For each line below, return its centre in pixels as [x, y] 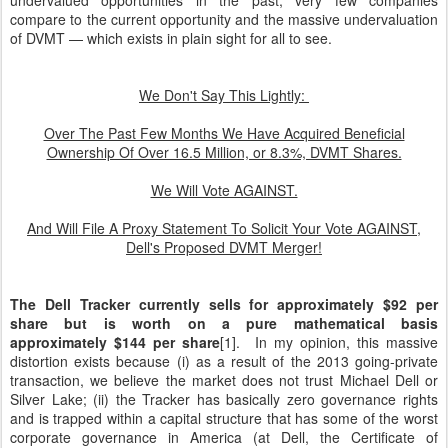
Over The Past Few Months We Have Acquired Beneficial [224, 133]
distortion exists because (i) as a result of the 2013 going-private [224, 361]
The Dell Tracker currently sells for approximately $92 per [224, 304]
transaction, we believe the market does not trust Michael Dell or [224, 380]
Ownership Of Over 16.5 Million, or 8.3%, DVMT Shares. [224, 152]
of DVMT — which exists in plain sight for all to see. [171, 38]
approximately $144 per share [115, 342]
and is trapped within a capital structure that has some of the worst [224, 418]
